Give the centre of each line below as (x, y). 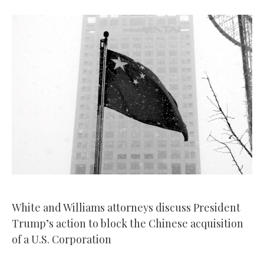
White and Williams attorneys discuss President (126, 207)
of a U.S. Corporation (61, 239)
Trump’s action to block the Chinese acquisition (127, 223)
